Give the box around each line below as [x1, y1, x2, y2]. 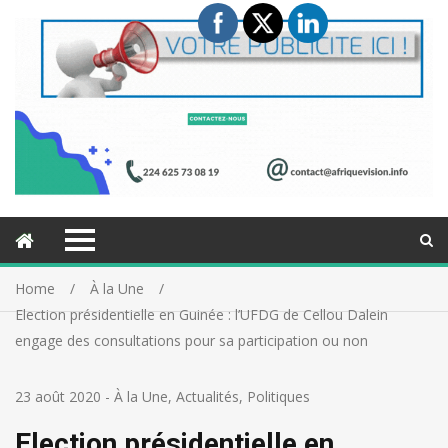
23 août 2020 [15, 387, 101, 407]
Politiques [247, 387, 310, 407]
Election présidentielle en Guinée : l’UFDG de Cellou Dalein [15, 305, 388, 325]
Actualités [176, 387, 239, 407]
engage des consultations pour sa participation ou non [15, 331, 368, 351]
